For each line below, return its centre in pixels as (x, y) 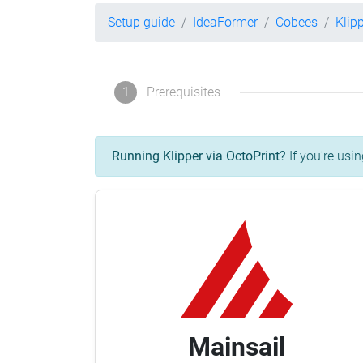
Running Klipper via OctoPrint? (199, 156)
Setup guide (141, 22)
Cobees (297, 22)
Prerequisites (184, 92)
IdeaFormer (225, 22)
